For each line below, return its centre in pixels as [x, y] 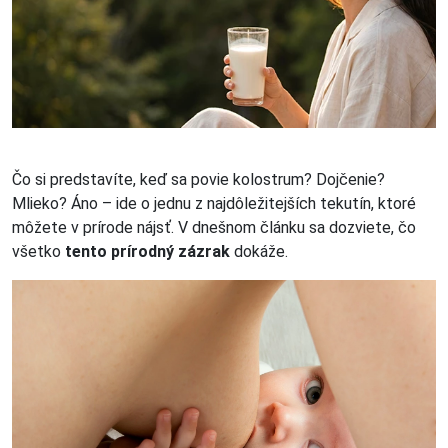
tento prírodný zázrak [147, 251]
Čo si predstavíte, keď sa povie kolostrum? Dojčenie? [198, 179]
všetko [38, 251]
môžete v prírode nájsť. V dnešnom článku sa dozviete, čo [214, 227]
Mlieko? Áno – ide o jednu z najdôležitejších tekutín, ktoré [214, 203]
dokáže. [259, 251]
